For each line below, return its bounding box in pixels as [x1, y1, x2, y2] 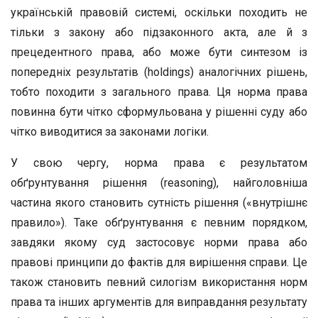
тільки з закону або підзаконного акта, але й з [11, 26, 307, 39]
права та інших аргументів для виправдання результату [11, 295, 307, 309]
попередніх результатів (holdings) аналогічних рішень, [11, 65, 307, 79]
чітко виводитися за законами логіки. [11, 125, 209, 138]
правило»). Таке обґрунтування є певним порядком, [11, 216, 307, 229]
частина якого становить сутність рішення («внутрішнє [11, 196, 307, 209]
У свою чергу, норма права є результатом [11, 156, 307, 170]
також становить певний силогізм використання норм [11, 275, 307, 289]
